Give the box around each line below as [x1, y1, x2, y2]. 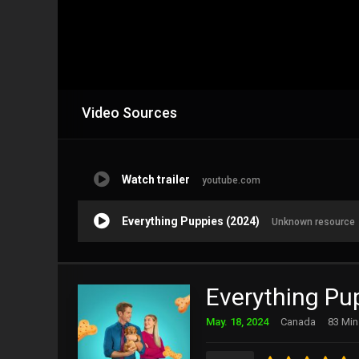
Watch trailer [122, 172, 190, 186]
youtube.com [202, 174, 260, 186]
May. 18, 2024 [206, 315, 268, 328]
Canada [280, 315, 316, 328]
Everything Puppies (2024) [122, 214, 260, 228]
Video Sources [82, 103, 177, 121]
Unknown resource [272, 216, 355, 228]
